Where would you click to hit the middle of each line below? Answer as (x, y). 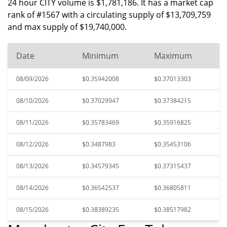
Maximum (173, 56)
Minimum (100, 56)
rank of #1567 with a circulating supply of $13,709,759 (109, 15)
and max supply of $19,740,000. (67, 27)
